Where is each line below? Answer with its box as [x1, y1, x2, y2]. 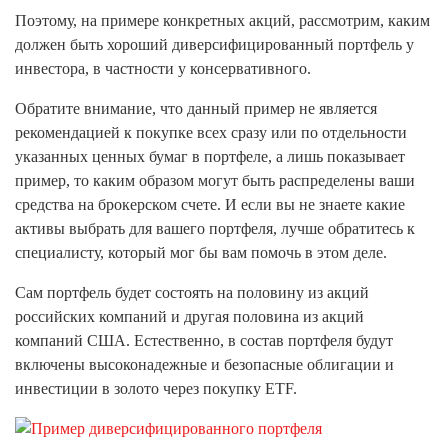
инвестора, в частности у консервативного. [15, 60, 311, 77]
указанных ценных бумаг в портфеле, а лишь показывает [15, 148, 405, 165]
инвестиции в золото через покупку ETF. [15, 380, 297, 397]
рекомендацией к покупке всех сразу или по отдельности [15, 124, 407, 141]
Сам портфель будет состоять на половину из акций [15, 284, 369, 301]
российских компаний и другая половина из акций [15, 308, 364, 325]
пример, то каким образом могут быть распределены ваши [15, 172, 415, 189]
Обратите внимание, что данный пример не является [15, 100, 377, 117]
